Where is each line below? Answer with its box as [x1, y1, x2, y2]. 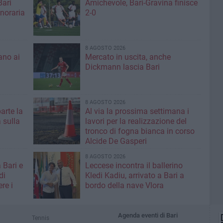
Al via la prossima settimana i [85, 107, 189, 116]
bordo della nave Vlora [85, 181, 164, 190]
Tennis [32, 214, 49, 222]
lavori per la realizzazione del [85, 116, 187, 126]
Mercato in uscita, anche [85, 52, 171, 62]
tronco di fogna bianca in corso [85, 126, 195, 136]
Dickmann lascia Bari [85, 62, 160, 72]
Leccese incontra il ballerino [85, 161, 183, 170]
